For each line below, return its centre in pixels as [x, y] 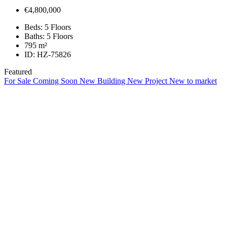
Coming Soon [56, 81]
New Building [103, 81]
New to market [193, 81]
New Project [148, 81]
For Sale [18, 81]
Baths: [34, 36]
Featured [18, 71]
